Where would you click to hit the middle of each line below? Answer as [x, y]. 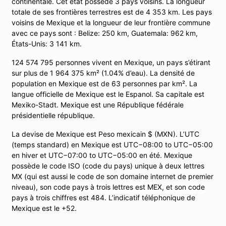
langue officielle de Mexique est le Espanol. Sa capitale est [108, 94]
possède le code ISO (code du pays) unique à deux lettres [108, 165]
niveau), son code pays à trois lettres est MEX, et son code [108, 187]
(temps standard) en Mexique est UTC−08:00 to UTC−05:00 [112, 144]
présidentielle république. [53, 115]
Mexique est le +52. [44, 208]
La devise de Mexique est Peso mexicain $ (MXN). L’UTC [105, 134]
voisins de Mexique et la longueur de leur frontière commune [111, 22]
